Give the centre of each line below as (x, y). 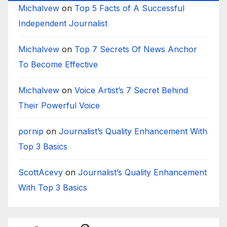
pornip (31, 131)
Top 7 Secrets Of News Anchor (136, 49)
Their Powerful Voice (59, 106)
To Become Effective (58, 65)
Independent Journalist (63, 24)
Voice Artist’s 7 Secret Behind (131, 90)
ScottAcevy (41, 173)
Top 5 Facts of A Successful (129, 8)
